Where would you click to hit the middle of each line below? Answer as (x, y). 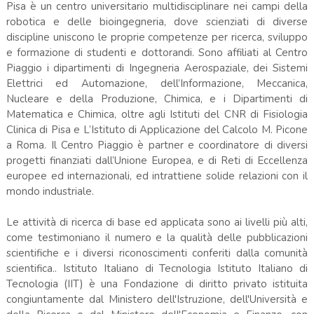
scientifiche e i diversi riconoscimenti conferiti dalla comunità (157, 253)
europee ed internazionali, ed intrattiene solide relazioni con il (157, 176)
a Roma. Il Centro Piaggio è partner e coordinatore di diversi (157, 145)
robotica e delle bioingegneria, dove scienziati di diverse (157, 21)
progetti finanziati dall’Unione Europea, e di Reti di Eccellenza (157, 160)
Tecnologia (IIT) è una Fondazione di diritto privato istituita (157, 284)
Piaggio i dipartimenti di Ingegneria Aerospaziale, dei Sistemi (157, 68)
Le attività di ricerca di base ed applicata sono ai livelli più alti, (157, 222)
